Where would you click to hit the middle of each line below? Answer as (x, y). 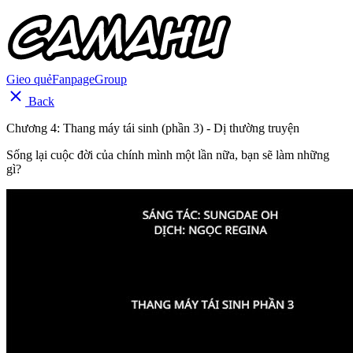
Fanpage (73, 79)
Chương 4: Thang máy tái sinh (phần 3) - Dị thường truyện (153, 128)
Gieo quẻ (29, 79)
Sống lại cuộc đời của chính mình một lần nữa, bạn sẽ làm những (168, 155)
